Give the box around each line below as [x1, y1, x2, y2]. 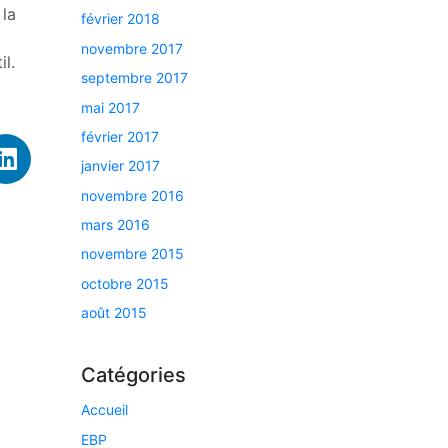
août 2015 [81, 304, 147, 322]
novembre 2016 [81, 186, 184, 204]
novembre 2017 [81, 39, 183, 57]
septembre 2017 [81, 69, 188, 87]
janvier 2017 [81, 157, 160, 175]
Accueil [81, 401, 128, 419]
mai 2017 [81, 98, 140, 116]
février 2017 [81, 127, 159, 145]
